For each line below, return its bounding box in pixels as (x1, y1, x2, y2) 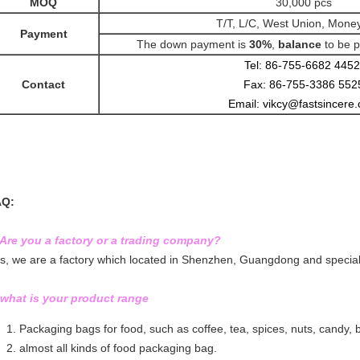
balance (278, 38, 321, 51)
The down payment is (137, 38, 246, 51)
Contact (22, 78, 65, 91)
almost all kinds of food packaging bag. (19, 342, 217, 354)
